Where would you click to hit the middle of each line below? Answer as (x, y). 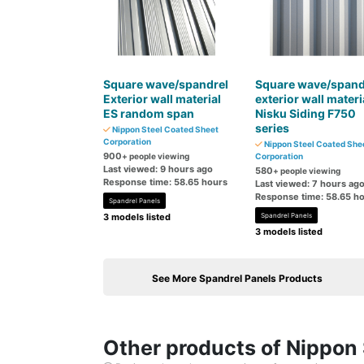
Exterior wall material (162, 99)
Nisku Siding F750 (305, 113)
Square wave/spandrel (166, 84)
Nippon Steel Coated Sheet (165, 129)
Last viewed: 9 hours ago (158, 169)
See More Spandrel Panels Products (237, 278)
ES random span (149, 113)
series (272, 128)
